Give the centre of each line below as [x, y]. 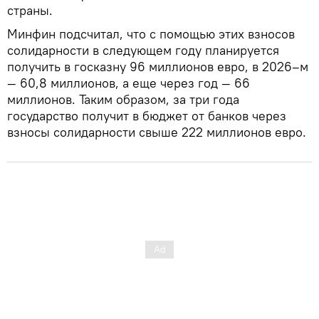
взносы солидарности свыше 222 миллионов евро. [157, 132]
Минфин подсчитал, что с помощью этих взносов [151, 33]
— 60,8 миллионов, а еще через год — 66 [129, 83]
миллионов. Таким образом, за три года [123, 99]
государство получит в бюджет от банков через [147, 115]
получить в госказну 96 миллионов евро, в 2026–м [158, 66]
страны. [30, 10]
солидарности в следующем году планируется [143, 50]
